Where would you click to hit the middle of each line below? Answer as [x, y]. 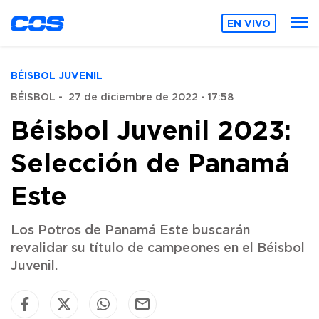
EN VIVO [249, 23]
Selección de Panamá [150, 162]
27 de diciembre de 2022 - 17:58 [151, 98]
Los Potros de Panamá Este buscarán [130, 231]
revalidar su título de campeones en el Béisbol [158, 249]
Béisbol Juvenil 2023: [151, 130]
